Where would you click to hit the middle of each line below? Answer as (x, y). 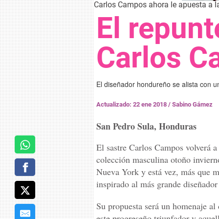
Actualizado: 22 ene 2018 (132, 104)
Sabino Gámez (192, 104)
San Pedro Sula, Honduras (146, 126)
